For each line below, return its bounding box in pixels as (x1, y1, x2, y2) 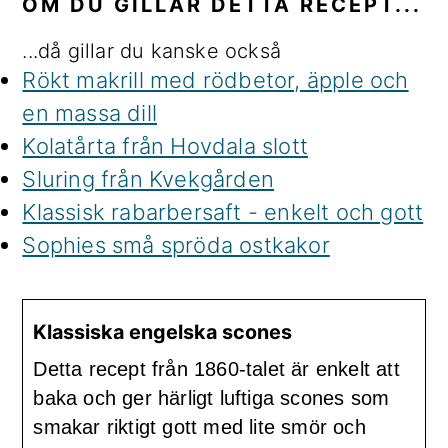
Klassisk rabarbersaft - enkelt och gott (22, 199, 424, 226)
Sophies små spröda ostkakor (22, 232, 330, 259)
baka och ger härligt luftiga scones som (33, 387, 390, 410)
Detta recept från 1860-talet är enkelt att (33, 358, 400, 381)
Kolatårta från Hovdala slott (22, 133, 308, 160)
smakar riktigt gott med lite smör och (33, 416, 366, 439)
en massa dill (22, 100, 157, 127)
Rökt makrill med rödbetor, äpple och (22, 67, 409, 94)
